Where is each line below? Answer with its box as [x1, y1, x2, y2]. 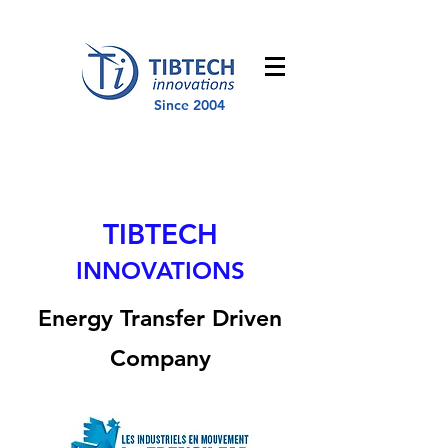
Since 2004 [154, 96, 225, 114]
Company [109, 344, 211, 372]
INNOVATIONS [75, 256, 245, 285]
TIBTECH [102, 217, 218, 251]
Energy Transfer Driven [38, 304, 282, 332]
